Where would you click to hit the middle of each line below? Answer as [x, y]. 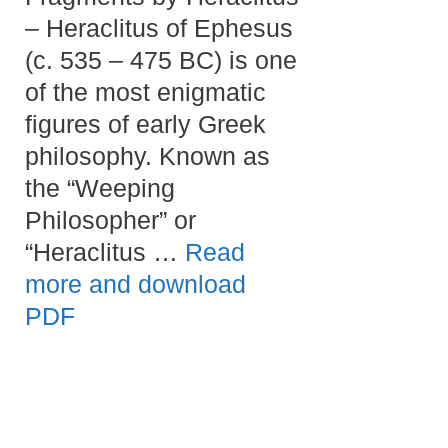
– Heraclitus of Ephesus [159, 27]
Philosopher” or [110, 219]
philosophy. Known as [147, 155]
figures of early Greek [145, 123]
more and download [135, 283]
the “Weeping [100, 187]
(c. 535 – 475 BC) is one [161, 59]
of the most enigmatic [145, 91]
